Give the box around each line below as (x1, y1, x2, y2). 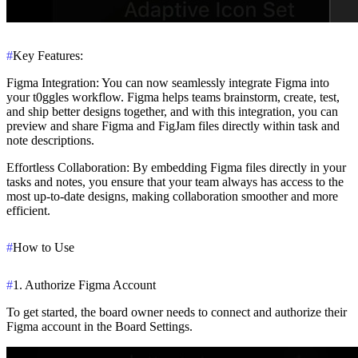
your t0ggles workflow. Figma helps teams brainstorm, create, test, (6, 89, 340, 104)
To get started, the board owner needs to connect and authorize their (6, 305, 347, 320)
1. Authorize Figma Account (13, 278, 156, 292)
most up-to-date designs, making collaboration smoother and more (6, 189, 338, 203)
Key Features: (13, 48, 83, 62)
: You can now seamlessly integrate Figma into (96, 75, 329, 89)
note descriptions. (6, 133, 94, 147)
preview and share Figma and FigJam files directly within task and (6, 118, 340, 133)
